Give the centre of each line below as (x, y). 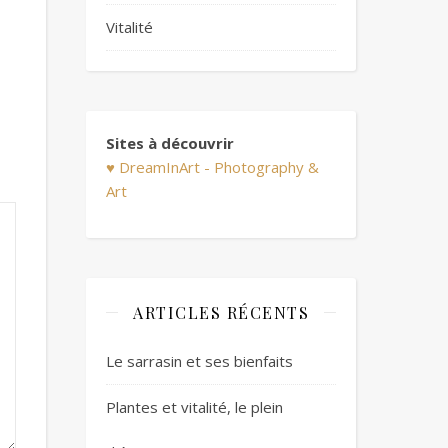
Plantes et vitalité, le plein (194, 406)
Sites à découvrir (170, 142)
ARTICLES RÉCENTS (221, 312)
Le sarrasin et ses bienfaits (199, 360)
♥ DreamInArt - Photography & (212, 166)
